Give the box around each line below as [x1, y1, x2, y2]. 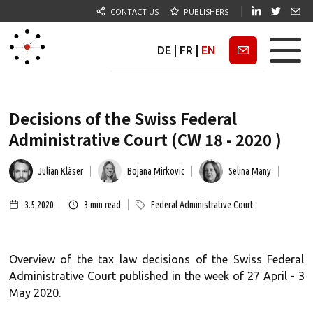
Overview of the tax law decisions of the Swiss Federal [8, 253, 305, 265]
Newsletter [219, 45, 270, 55]
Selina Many [228, 166, 271, 177]
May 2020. [8, 286, 61, 299]
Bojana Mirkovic [126, 166, 184, 177]
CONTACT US [110, 6, 159, 17]
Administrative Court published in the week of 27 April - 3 [8, 270, 305, 282]
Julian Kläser [38, 166, 83, 177]
